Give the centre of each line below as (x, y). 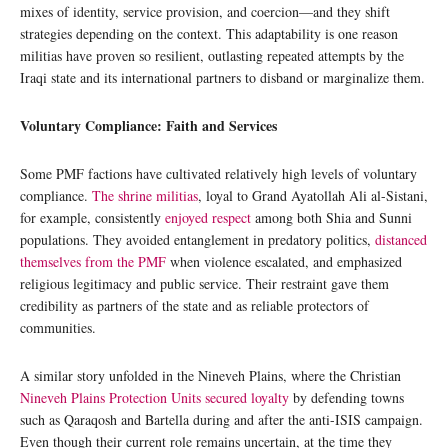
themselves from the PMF (93, 262)
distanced (401, 240)
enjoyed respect (208, 218)
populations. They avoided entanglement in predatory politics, (197, 240)
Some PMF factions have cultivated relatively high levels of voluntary (218, 174)
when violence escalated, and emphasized (284, 262)
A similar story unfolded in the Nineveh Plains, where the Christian (210, 376)
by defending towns (346, 398)
